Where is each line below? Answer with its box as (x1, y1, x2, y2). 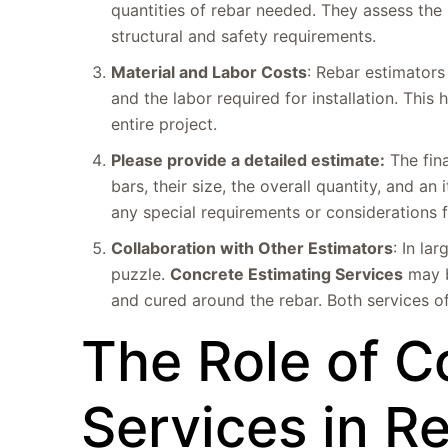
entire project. (111, 114, 218, 134)
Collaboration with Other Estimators (111, 238, 394, 258)
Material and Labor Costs (111, 62, 308, 82)
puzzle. (111, 264, 171, 284)
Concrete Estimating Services (170, 264, 404, 284)
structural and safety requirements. (111, 26, 377, 46)
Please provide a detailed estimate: (111, 150, 386, 170)
